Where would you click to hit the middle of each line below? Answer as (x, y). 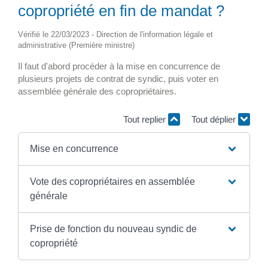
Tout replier (146, 120)
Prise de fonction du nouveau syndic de (113, 229)
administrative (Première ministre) (76, 45)
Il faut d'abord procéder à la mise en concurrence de (119, 66)
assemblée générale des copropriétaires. (97, 91)
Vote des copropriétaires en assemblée (112, 181)
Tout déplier (215, 120)
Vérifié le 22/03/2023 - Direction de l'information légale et (115, 34)
